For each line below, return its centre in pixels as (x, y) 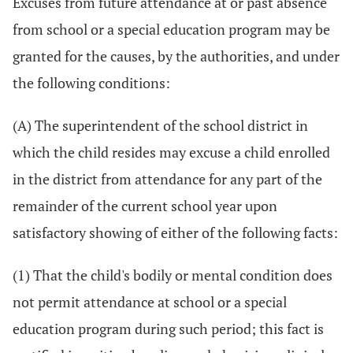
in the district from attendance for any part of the (167, 179)
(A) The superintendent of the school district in (160, 125)
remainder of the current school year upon (145, 206)
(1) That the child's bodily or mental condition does (173, 275)
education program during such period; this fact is (168, 329)
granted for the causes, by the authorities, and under (176, 56)
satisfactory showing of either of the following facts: (175, 232)
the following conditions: (91, 83)
